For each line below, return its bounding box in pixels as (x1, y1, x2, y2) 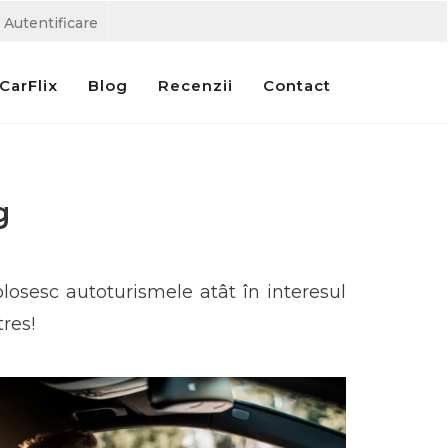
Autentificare (3, 14, 98, 32)
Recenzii (157, 75, 233, 95)
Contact (262, 75, 331, 95)
